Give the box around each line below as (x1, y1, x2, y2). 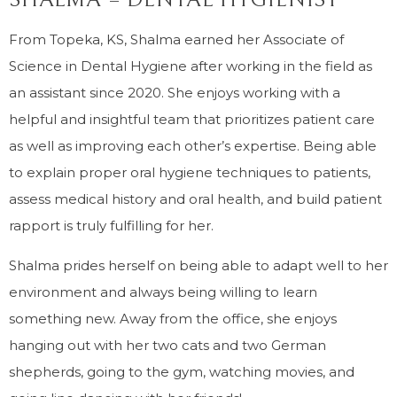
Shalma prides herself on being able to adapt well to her (9, 257, 388, 274)
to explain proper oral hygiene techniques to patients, (9, 164, 370, 181)
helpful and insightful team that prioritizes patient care (9, 111, 375, 128)
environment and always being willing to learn (9, 284, 317, 300)
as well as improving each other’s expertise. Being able (9, 137, 377, 154)
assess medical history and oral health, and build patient (9, 191, 382, 207)
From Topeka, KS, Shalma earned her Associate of (9, 31, 344, 48)
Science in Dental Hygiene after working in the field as (9, 58, 372, 74)
